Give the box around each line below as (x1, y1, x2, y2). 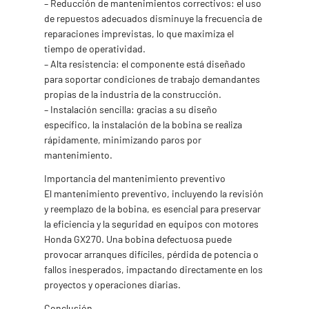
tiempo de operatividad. (44, 43, 146, 54)
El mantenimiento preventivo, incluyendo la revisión (44, 188, 263, 199)
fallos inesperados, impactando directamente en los (44, 263, 263, 275)
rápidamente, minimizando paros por (44, 134, 201, 146)
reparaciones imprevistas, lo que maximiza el (44, 28, 234, 39)
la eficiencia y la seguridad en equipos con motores (44, 218, 259, 230)
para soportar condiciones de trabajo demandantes (44, 73, 260, 85)
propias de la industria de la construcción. (44, 88, 221, 100)
